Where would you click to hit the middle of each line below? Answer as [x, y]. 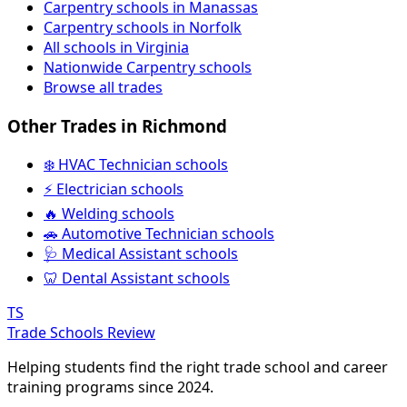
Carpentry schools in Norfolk [143, 28]
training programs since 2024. [110, 387]
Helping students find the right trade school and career [198, 367]
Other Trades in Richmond [117, 126]
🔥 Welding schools [109, 213]
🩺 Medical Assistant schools [141, 253]
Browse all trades [103, 88]
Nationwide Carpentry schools [148, 68]
